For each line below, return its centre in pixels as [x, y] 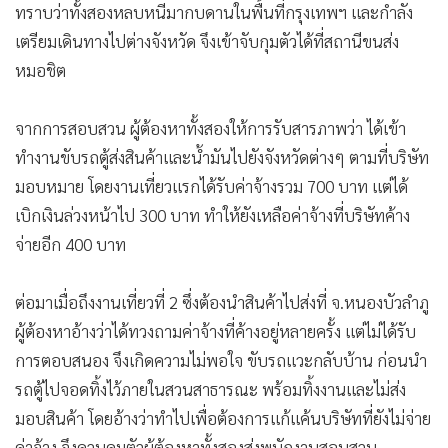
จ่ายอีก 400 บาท [70, 229]
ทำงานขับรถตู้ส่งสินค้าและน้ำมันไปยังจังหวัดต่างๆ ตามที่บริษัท [222, 142]
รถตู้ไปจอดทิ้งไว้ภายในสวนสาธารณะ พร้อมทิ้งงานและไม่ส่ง [210, 374]
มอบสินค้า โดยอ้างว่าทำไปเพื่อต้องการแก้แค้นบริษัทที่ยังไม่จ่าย [223, 403]
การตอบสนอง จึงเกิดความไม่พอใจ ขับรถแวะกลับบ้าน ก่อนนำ [221, 345]
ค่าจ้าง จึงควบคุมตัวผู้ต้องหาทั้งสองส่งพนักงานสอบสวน [196, 432]
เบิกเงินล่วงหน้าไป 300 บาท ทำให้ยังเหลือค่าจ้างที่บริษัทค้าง [212, 200]
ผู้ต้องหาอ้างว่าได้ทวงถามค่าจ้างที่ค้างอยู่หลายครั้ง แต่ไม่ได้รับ [215, 316]
